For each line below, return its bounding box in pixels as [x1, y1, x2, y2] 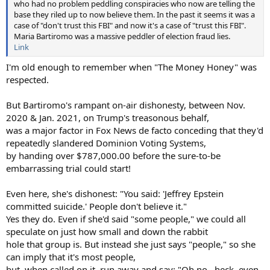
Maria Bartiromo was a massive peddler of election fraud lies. [14, 30, 230, 42]
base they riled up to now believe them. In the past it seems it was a [14, 8, 255, 20]
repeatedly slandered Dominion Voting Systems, [6, 137, 206, 149]
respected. [6, 74, 49, 86]
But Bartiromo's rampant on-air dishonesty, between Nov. [6, 99, 245, 111]
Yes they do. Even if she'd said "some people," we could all [6, 213, 246, 225]
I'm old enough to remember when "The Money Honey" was [6, 61, 257, 73]
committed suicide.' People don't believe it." [6, 200, 187, 212]
